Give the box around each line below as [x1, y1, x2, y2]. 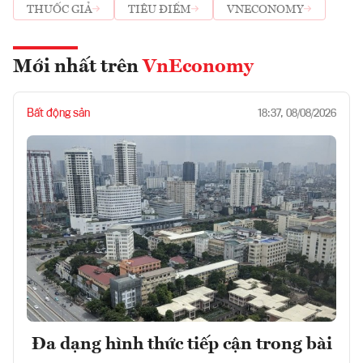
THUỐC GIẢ [27, 3, 92, 15]
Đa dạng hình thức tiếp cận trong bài [31, 335, 332, 353]
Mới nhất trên [13, 58, 143, 78]
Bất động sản [27, 108, 90, 120]
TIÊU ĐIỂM [128, 3, 191, 15]
